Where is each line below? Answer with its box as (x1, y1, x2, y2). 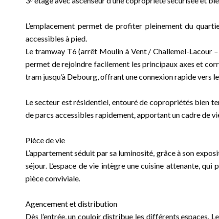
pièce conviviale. (25, 174, 80, 183)
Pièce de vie (25, 135, 65, 145)
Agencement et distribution (25, 199, 117, 208)
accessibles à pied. (25, 34, 87, 43)
